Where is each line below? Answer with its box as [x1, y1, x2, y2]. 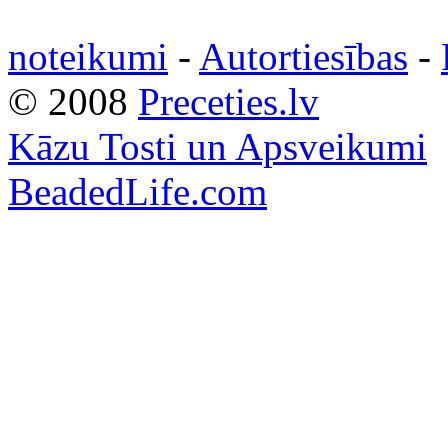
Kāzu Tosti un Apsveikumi [8, 124, 427, 168]
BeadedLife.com [8, 169, 267, 213]
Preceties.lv [138, 79, 319, 123]
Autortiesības [199, 34, 408, 78]
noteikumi [8, 34, 168, 78]
